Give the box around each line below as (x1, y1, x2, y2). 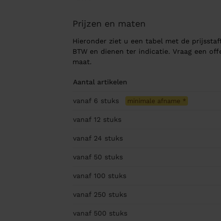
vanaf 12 (73, 115, 103, 124)
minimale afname (127, 97, 183, 105)
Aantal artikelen (73, 78, 127, 86)
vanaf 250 (73, 190, 109, 199)
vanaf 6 (73, 97, 101, 105)
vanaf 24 (73, 134, 105, 143)
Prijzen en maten (72, 18, 146, 29)
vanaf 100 (73, 172, 108, 180)
